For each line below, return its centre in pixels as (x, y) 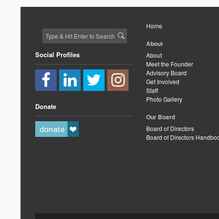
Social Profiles (57, 55)
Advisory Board (166, 73)
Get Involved (163, 81)
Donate (46, 106)
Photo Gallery (164, 99)
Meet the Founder (170, 64)
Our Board (161, 117)
